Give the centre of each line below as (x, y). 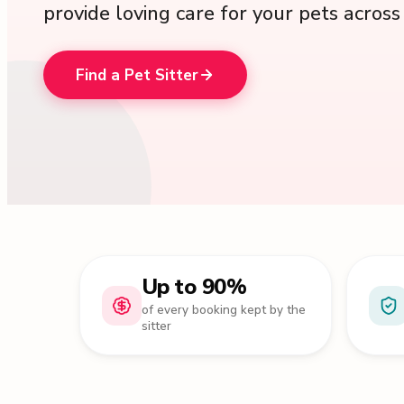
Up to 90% (194, 287)
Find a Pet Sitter (137, 75)
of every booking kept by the (223, 310)
